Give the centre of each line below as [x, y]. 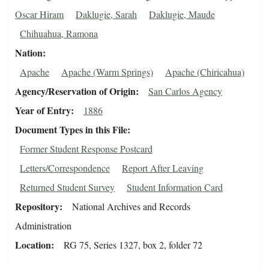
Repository [37, 207]
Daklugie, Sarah [106, 14]
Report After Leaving [163, 168]
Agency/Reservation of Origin [75, 91]
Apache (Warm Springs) [107, 72]
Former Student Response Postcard [86, 149]
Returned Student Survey [67, 187]
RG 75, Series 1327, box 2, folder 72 [133, 245]
